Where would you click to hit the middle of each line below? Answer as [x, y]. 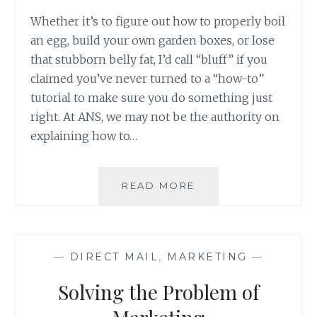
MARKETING [207, 257]
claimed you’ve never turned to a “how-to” [148, 78]
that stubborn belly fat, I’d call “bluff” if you [149, 59]
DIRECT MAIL [114, 257]
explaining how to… [84, 136]
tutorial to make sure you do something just [152, 97]
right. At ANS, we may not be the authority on [155, 116]
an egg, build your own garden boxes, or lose [153, 40]
